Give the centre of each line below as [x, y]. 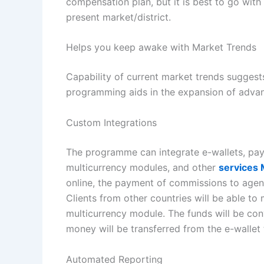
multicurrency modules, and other [142, 167]
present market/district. [120, 17]
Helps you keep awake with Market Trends [163, 47]
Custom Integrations [113, 122]
